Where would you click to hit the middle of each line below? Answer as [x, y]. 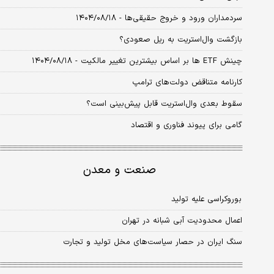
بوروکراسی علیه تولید [207, 200]
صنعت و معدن [119, 171]
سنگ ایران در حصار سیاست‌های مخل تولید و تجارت [153, 243]
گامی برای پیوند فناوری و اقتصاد [187, 126]
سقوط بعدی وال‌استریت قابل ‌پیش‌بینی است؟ [164, 104]
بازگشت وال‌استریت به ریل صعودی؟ [181, 40]
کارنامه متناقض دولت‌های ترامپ [187, 83]
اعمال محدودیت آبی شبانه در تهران [182, 221]
